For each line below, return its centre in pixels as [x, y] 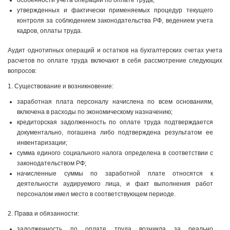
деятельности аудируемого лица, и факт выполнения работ [115, 184]
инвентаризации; [42, 143]
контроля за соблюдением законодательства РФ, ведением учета [115, 21]
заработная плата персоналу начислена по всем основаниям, [115, 102]
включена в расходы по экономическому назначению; [95, 112]
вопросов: [22, 71]
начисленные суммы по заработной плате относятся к [115, 174]
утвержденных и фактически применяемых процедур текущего [115, 10]
